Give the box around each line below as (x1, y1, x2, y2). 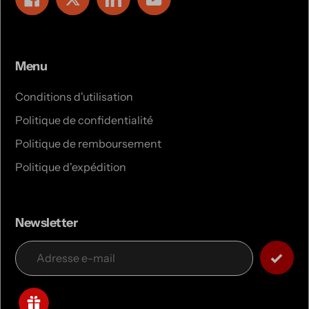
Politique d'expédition (15, 159, 126, 174)
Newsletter (15, 215, 77, 230)
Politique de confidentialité (15, 112, 153, 127)
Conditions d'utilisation (15, 89, 133, 103)
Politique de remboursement (15, 136, 161, 150)
